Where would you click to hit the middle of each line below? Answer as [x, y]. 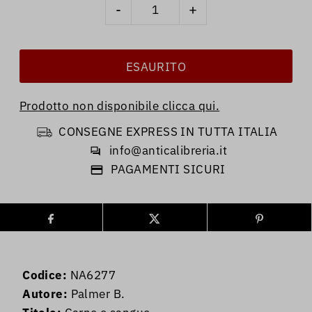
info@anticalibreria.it [168, 151]
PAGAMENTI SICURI [168, 170]
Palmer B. [96, 294]
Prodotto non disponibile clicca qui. [119, 106]
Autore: [45, 294]
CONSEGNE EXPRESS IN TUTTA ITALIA [168, 132]
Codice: [45, 275]
